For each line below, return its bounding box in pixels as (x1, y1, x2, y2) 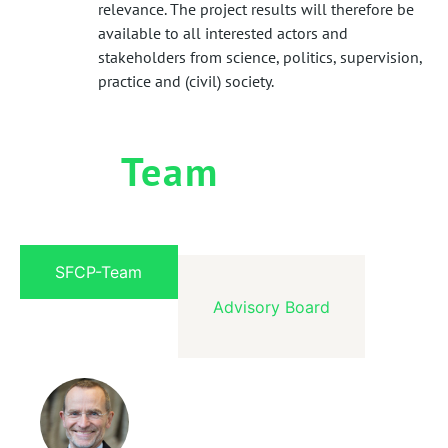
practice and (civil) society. (98, 70, 274, 91)
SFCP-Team (55, 262, 143, 283)
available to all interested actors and (98, 22, 348, 43)
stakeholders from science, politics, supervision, (98, 46, 422, 67)
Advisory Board (213, 296, 330, 317)
